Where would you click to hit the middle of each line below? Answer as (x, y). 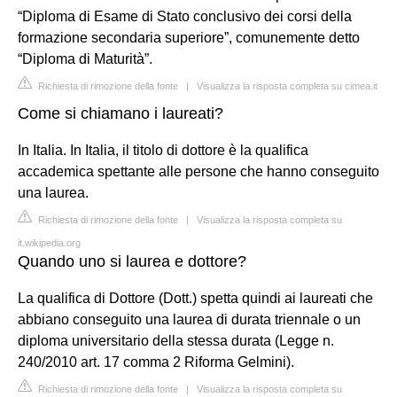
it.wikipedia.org (49, 242)
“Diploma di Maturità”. (85, 58)
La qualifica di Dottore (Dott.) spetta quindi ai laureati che (195, 298)
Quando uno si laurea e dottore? (132, 261)
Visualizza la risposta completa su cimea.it (287, 86)
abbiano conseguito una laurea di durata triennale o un (189, 319)
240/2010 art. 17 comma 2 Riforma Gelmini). (156, 362)
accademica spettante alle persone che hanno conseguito (198, 171)
